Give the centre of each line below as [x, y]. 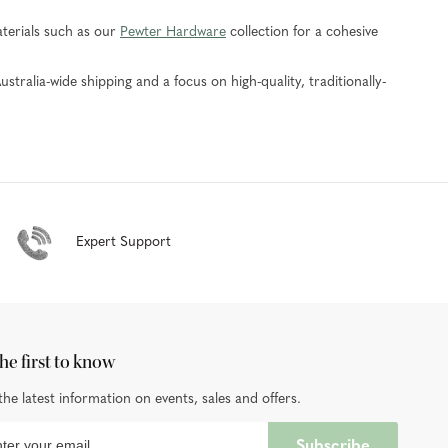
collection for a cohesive [302, 32]
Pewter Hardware [173, 32]
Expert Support [123, 242]
